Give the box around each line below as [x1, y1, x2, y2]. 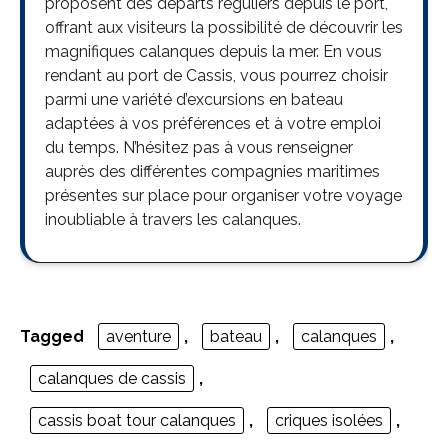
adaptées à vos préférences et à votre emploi [45, 114, 381, 134]
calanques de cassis [38, 369, 186, 389]
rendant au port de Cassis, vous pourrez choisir [45, 66, 388, 86]
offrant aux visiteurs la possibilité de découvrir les [45, 18, 403, 38]
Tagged [20, 327, 88, 347]
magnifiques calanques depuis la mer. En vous [45, 42, 382, 62]
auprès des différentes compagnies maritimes [45, 162, 380, 182]
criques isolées [275, 411, 383, 431]
